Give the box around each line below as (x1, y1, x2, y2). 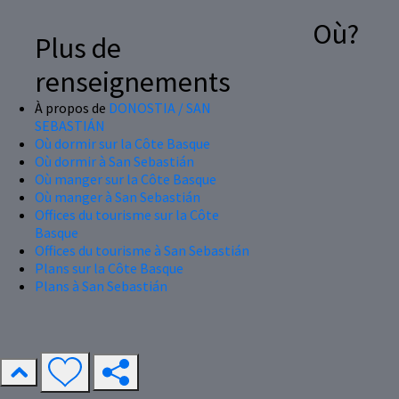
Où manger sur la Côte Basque (35, 169, 216, 188)
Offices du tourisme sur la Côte (35, 205, 219, 224)
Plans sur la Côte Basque (35, 258, 183, 277)
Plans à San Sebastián (35, 276, 167, 295)
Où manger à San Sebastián (35, 187, 200, 206)
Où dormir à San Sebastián (35, 151, 194, 170)
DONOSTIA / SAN (109, 98, 211, 117)
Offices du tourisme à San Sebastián (35, 240, 249, 259)
